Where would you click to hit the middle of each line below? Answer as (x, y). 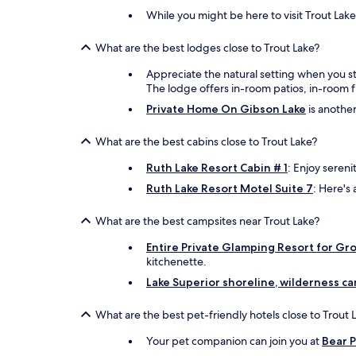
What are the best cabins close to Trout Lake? (206, 141)
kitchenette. (176, 261)
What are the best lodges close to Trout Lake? (207, 48)
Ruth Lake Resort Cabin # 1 (217, 168)
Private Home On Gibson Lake (226, 109)
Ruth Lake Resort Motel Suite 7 (230, 188)
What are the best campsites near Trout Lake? (207, 221)
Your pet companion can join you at (234, 341)
